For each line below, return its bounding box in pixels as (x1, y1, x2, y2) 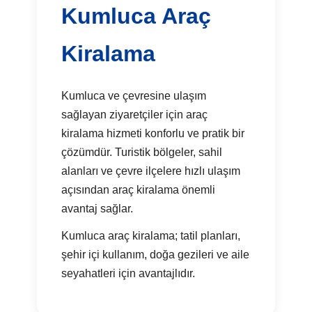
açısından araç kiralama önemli (61, 183, 216, 196)
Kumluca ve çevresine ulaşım (61, 89, 207, 102)
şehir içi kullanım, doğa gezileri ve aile (61, 248, 250, 260)
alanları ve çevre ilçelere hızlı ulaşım (61, 164, 241, 177)
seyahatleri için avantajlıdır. (61, 267, 196, 279)
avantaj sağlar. (61, 202, 134, 214)
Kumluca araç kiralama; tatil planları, (61, 229, 241, 242)
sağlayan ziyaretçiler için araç (61, 108, 208, 120)
